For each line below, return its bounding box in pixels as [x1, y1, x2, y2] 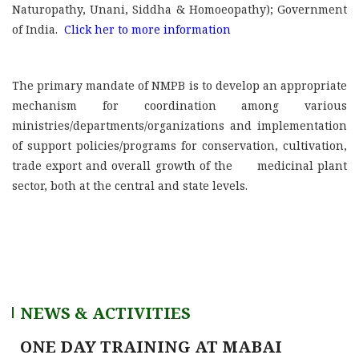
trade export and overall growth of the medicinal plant [12, 158, 347, 173]
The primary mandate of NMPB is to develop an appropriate [12, 78, 347, 93]
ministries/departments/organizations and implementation [12, 118, 347, 133]
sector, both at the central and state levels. [12, 178, 248, 193]
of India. [12, 22, 61, 37]
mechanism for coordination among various [12, 98, 347, 113]
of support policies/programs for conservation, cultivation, [12, 138, 347, 153]
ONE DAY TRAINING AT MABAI [20, 336, 282, 357]
